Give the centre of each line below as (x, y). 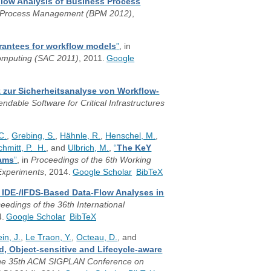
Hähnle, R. (80, 135)
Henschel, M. (131, 135)
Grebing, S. (34, 135)
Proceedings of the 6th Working (91, 160)
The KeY (134, 148)
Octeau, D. (97, 237)
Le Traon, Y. (49, 237)
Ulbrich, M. (89, 148)
